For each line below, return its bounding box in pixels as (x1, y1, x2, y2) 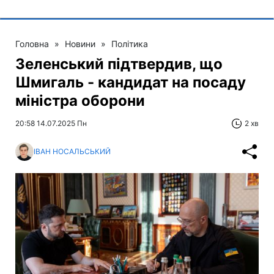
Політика (111, 38, 148, 49)
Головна (15, 38, 49, 49)
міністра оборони (15, 91, 145, 109)
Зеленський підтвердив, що (15, 54, 223, 73)
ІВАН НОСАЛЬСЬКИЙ (34, 147, 111, 157)
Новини (65, 38, 95, 49)
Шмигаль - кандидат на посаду (15, 73, 246, 91)
